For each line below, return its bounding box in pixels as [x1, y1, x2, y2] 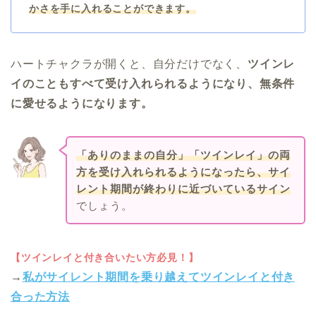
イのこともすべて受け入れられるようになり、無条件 [11, 77, 296, 90]
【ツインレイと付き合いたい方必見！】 [11, 252, 199, 264]
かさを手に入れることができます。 [29, 2, 196, 14]
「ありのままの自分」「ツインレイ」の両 [75, 148, 291, 161]
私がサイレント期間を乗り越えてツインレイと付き [22, 271, 296, 284]
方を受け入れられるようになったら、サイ [75, 165, 291, 178]
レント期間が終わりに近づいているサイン [75, 182, 291, 195]
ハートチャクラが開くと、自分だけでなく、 [11, 57, 248, 70]
